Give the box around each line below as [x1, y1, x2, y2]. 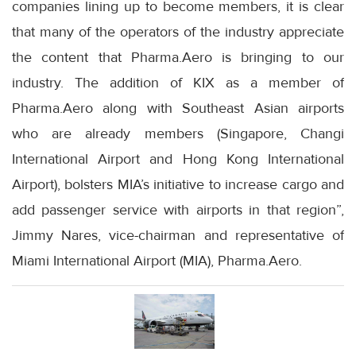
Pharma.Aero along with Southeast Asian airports [12, 99, 344, 118]
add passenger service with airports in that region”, [12, 201, 344, 219]
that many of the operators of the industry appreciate [12, 23, 344, 41]
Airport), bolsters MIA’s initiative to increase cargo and [12, 176, 344, 194]
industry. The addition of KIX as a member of [12, 74, 344, 92]
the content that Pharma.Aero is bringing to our [12, 48, 344, 67]
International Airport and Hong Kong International [12, 150, 344, 168]
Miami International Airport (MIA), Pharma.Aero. [12, 252, 302, 270]
